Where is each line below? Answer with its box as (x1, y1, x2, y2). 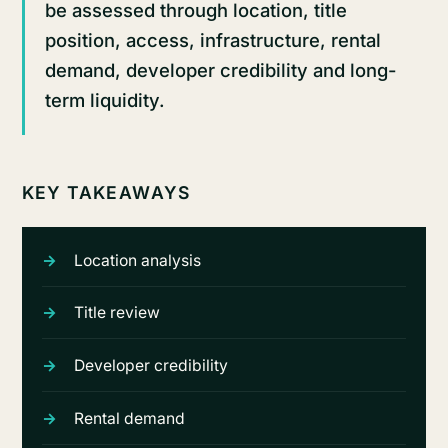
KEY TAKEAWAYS (21, 181, 191, 203)
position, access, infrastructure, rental (44, 28, 381, 51)
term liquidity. (44, 88, 165, 111)
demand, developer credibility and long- (44, 58, 397, 81)
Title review (73, 303, 160, 323)
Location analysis (73, 250, 201, 270)
